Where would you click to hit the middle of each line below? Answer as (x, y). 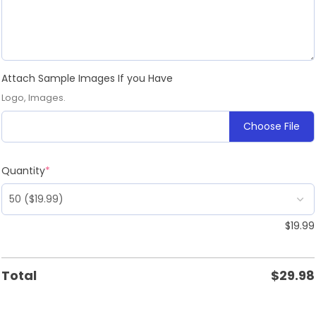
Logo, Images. (34, 97)
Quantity (23, 170)
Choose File (272, 126)
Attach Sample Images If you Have (87, 78)
